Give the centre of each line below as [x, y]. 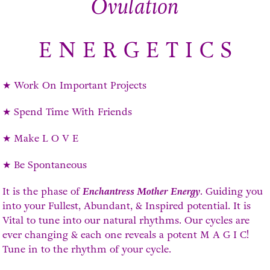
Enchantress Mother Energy [142, 191]
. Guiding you [232, 191]
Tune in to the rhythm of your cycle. [87, 249]
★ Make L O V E [41, 138]
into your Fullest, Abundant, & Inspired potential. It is [127, 206]
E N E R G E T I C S [135, 50]
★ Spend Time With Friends [67, 111]
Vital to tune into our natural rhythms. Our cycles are [126, 220]
